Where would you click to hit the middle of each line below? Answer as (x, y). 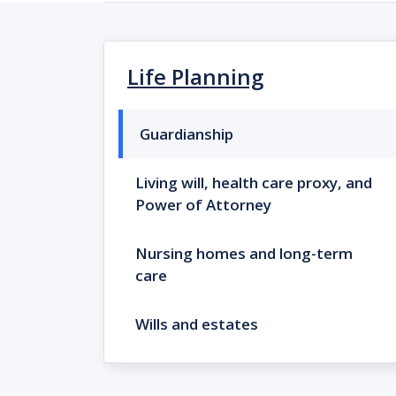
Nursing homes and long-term (244, 253)
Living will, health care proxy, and (254, 183)
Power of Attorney (203, 205)
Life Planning (195, 76)
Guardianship (187, 134)
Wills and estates (197, 324)
